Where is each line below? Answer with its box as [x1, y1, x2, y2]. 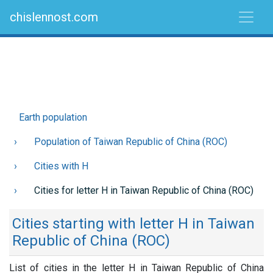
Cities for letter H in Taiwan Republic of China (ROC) [34, 185, 253, 196]
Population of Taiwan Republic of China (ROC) [34, 136, 227, 147]
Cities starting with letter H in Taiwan [12, 215, 255, 232]
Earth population [19, 112, 87, 123]
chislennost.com [10, 10, 98, 24]
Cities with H [34, 160, 88, 172]
